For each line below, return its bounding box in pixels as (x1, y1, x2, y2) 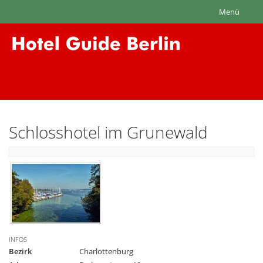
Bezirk (9, 246, 32, 257)
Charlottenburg (79, 246, 133, 257)
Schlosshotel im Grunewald (9, 121, 208, 143)
